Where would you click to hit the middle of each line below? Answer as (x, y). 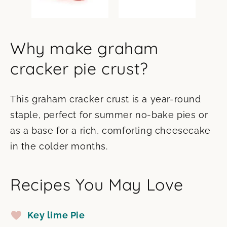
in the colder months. (59, 146)
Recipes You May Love (97, 184)
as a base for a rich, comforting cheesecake (110, 130)
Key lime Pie (56, 215)
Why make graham (85, 48)
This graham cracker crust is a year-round (106, 99)
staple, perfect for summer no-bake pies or (109, 115)
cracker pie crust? (79, 68)
